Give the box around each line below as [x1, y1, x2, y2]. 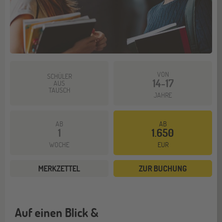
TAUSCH [48, 85, 70, 95]
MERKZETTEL [38, 163, 80, 173]
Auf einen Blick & [15, 204, 98, 220]
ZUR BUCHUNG [139, 163, 187, 173]
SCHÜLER [47, 71, 72, 81]
